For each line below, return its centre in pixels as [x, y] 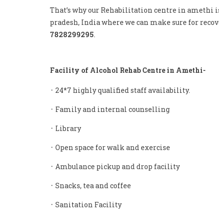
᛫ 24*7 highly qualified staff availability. [120, 90]
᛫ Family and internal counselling [110, 109]
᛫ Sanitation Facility [86, 205]
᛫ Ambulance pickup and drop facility [115, 166]
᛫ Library [66, 128]
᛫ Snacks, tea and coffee [90, 186]
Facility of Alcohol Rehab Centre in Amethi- [128, 70]
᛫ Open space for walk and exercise [110, 147]
